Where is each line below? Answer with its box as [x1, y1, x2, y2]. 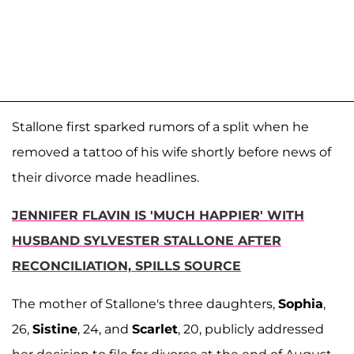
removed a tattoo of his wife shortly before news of [12, 145, 331, 160]
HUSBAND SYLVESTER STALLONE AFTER [12, 233, 281, 249]
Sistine [32, 322, 77, 337]
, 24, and [77, 322, 132, 337]
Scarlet [132, 322, 178, 337]
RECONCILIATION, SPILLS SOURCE [12, 258, 241, 274]
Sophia [278, 296, 323, 312]
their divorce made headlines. [12, 170, 199, 186]
